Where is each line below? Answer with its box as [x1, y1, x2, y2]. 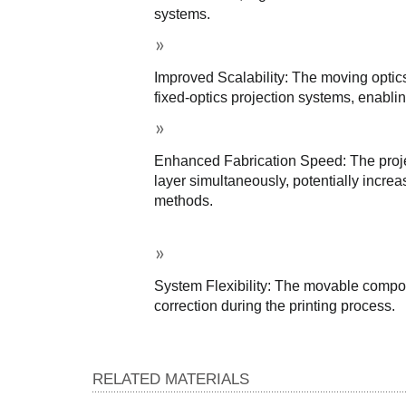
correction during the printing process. [154, 298, 395, 314]
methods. [154, 193, 213, 209]
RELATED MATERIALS [92, 371, 249, 389]
